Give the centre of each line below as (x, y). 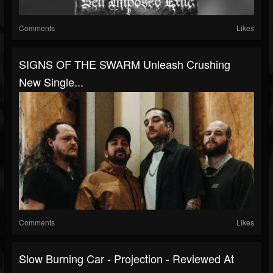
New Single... (51, 82)
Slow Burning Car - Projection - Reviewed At (126, 258)
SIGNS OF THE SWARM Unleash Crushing (125, 64)
